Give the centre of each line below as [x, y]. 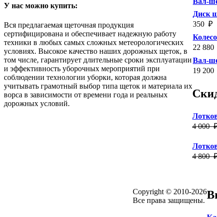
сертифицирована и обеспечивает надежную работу [90, 33]
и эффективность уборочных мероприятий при [82, 68]
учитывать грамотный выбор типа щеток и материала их [98, 86]
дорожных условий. [37, 103]
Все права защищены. [169, 201]
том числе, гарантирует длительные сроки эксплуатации [98, 60]
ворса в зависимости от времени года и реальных [86, 94]
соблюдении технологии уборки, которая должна [85, 77]
